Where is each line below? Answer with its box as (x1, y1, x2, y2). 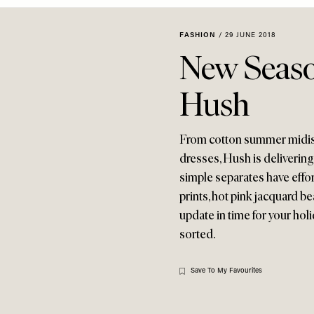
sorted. (179, 226, 215, 242)
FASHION (179, 32, 216, 39)
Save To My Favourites (191, 267, 262, 275)
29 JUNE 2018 (225, 32, 276, 39)
